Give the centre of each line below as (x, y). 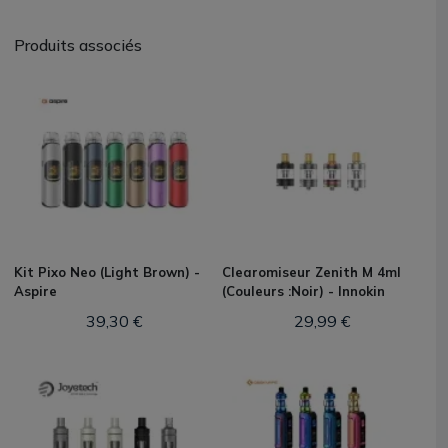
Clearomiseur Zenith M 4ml (311, 272)
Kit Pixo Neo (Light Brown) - (107, 272)
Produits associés (78, 45)
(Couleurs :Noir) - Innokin (303, 291)
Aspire (35, 291)
